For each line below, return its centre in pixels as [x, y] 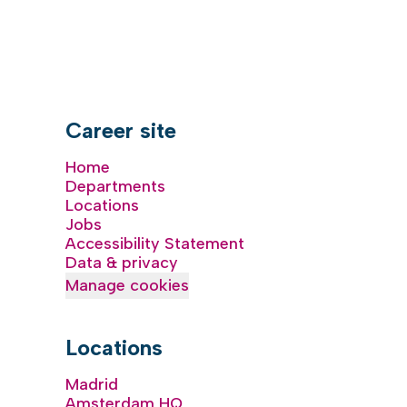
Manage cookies [127, 285]
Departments [115, 186]
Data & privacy [122, 263]
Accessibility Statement [155, 243]
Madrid [92, 384]
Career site [121, 130]
